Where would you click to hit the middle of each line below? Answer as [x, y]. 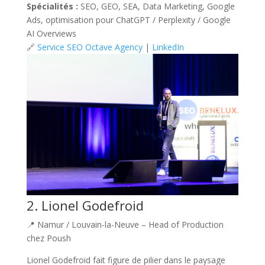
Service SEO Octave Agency [90, 47]
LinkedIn [168, 47]
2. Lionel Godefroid [85, 206]
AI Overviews [51, 34]
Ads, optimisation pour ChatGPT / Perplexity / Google [128, 20]
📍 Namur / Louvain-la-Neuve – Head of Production [125, 225]
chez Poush [49, 238]
